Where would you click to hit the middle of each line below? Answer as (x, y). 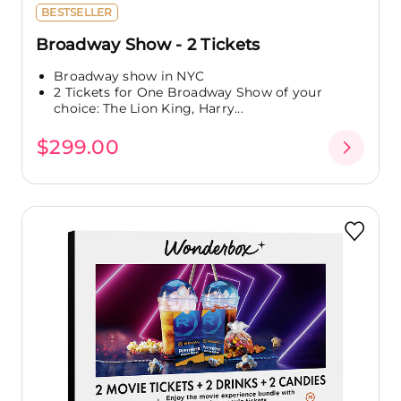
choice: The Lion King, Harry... (149, 108)
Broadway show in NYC (129, 76)
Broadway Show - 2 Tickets (148, 44)
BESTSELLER (77, 12)
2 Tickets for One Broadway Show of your (188, 92)
